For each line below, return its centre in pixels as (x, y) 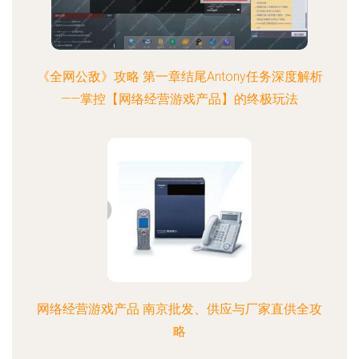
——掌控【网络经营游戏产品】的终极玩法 (179, 99)
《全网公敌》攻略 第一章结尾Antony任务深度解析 (179, 77)
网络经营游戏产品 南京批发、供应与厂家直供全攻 (179, 309)
